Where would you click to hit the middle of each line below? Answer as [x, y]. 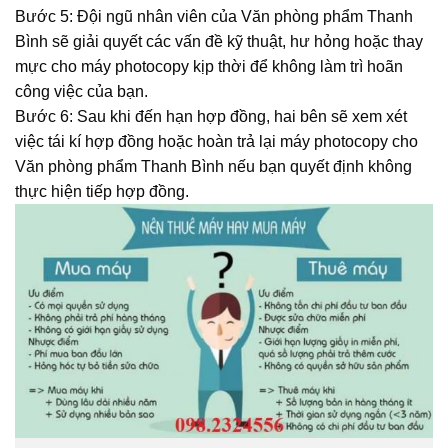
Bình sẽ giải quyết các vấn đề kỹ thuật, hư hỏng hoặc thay [219, 41]
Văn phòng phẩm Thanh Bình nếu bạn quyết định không [213, 166]
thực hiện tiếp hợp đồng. [102, 191]
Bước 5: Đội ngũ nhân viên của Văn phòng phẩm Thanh [214, 16]
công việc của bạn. [81, 91]
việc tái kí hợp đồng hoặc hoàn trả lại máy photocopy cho [216, 141]
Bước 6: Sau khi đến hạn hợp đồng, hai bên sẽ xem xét [211, 116]
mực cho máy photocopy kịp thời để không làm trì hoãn [209, 66]
